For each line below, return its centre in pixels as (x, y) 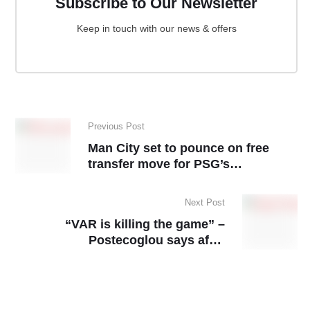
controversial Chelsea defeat (140, 256)
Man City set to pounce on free (179, 148)
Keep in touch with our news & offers (156, 28)
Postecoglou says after (157, 240)
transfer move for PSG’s (159, 164)
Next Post (205, 202)
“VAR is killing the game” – (145, 224)
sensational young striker (163, 180)
